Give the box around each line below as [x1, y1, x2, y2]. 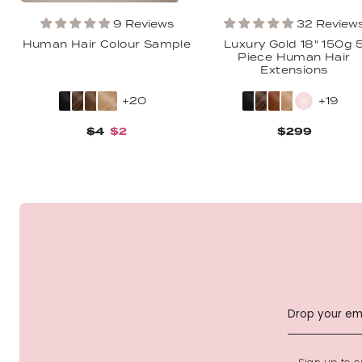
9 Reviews [112, 17, 174, 31]
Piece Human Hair [238, 50, 351, 64]
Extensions [260, 63, 328, 77]
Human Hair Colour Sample [22, 37, 192, 51]
